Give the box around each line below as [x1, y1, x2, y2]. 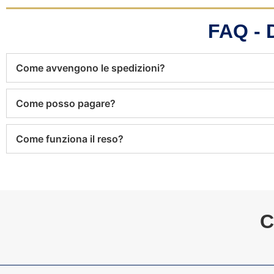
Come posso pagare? [16, 97, 116, 110]
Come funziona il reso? [16, 133, 124, 146]
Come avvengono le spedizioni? [16, 62, 165, 75]
